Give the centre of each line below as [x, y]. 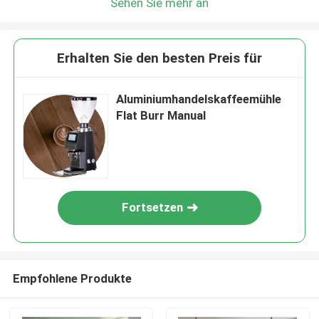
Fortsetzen [153, 208]
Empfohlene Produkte [72, 278]
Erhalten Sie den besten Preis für [159, 58]
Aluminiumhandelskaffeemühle [199, 99]
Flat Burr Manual [161, 116]
